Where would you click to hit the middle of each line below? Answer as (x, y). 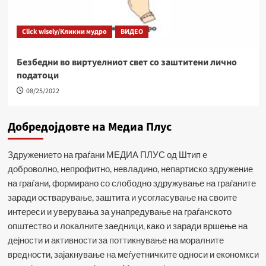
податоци (37, 76)
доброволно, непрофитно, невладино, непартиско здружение (130, 169)
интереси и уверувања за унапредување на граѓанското (119, 212)
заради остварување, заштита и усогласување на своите (122, 197)
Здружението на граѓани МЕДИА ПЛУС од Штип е (107, 155)
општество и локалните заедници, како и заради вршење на (127, 226)
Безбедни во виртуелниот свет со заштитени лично (126, 63)
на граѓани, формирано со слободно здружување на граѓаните (132, 183)
